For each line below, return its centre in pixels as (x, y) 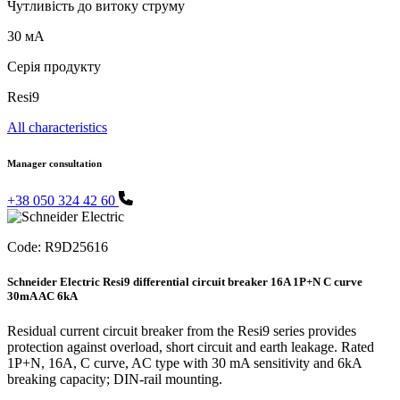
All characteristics (57, 127)
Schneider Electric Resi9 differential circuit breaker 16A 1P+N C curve (185, 281)
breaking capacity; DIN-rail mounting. (115, 379)
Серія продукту (54, 66)
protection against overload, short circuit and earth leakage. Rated (191, 347)
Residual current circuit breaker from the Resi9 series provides (182, 331)
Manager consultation (54, 163)
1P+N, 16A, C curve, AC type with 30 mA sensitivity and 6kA (184, 363)
